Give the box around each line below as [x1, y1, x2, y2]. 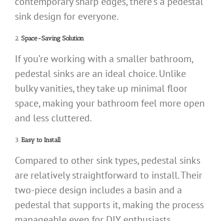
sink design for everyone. [15, 9, 118, 23]
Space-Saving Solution [21, 34, 84, 42]
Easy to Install [21, 136, 61, 144]
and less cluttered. [15, 111, 92, 124]
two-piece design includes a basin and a [15, 184, 182, 197]
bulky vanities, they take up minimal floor [15, 81, 187, 95]
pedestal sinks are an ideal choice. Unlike [15, 67, 186, 80]
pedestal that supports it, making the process [15, 198, 204, 212]
